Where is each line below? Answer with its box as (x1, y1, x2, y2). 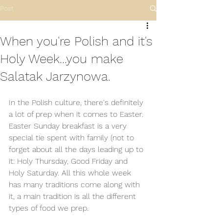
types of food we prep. (9, 203, 91, 213)
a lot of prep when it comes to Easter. (9, 109, 146, 119)
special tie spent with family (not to (9, 133, 136, 142)
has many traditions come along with (9, 180, 142, 189)
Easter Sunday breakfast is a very (9, 121, 129, 131)
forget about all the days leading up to (9, 145, 146, 154)
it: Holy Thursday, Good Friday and (9, 156, 130, 166)
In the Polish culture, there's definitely (9, 98, 146, 107)
